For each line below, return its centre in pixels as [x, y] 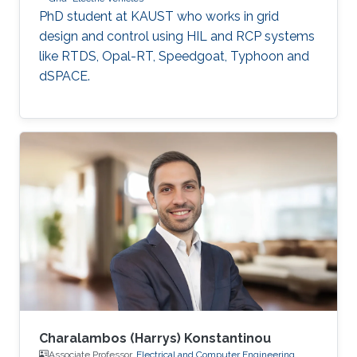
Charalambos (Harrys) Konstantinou [155, 338]
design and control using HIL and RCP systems [177, 36]
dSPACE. [65, 76]
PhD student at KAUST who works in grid [159, 16]
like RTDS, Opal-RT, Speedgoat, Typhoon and [174, 56]
